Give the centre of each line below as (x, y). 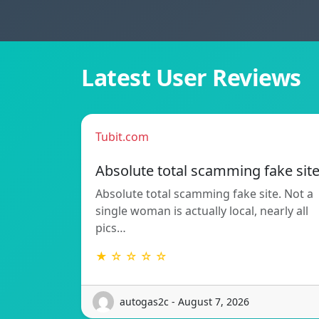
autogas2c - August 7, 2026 (184, 302)
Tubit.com (122, 136)
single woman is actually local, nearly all (202, 210)
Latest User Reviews (191, 77)
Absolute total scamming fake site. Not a (204, 193)
